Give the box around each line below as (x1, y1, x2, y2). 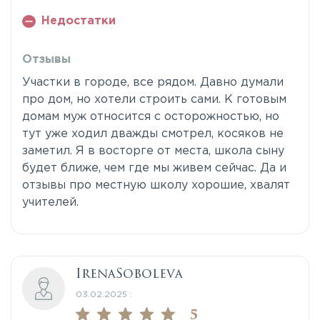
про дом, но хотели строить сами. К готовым (22, 94, 286, 106)
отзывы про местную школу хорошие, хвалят (22, 180, 290, 191)
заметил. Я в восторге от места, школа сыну (22, 146, 284, 157)
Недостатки (41, 16, 116, 27)
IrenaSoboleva (76, 264, 183, 284)
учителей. (22, 197, 82, 209)
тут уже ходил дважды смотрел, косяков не (22, 129, 284, 140)
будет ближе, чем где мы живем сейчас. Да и (22, 163, 286, 174)
